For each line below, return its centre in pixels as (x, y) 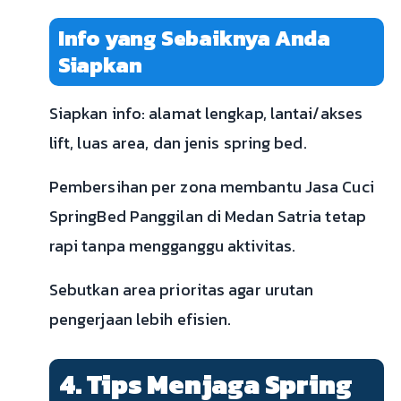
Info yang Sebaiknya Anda (194, 38)
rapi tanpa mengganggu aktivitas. (172, 246)
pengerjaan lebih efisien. (140, 320)
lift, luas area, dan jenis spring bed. (178, 143)
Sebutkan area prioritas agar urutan (181, 290)
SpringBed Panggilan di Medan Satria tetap (207, 217)
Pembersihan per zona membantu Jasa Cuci (211, 187)
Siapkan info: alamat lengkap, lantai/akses (206, 114)
